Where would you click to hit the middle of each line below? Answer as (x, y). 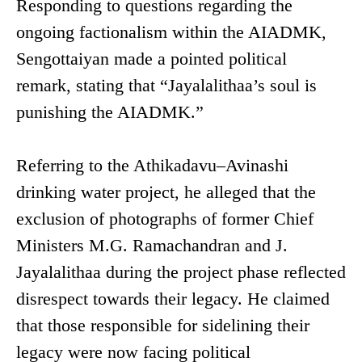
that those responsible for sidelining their (163, 326)
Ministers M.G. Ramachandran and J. (152, 246)
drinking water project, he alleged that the (166, 192)
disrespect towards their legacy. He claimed (173, 299)
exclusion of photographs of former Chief (165, 219)
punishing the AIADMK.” (110, 112)
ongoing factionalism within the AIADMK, (171, 32)
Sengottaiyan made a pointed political (152, 59)
